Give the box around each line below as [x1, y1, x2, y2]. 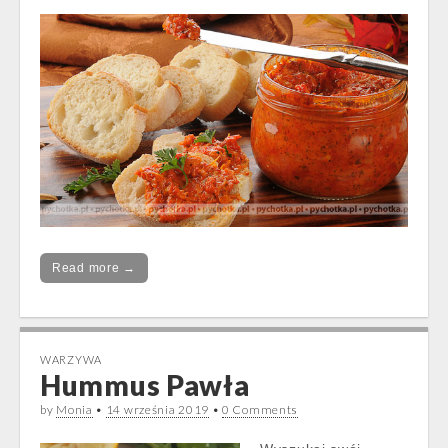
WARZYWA [40, 353, 102, 367]
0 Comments [222, 402, 299, 418]
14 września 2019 [105, 402, 209, 418]
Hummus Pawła [40, 368, 250, 403]
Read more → [52, 261, 136, 276]
